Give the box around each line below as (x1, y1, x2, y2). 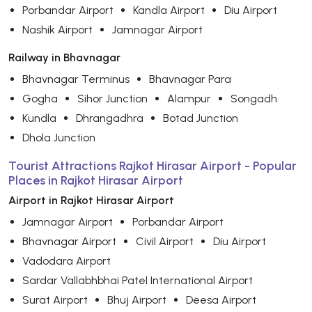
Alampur (167, 91, 211, 105)
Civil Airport (136, 234, 194, 248)
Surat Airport (22, 292, 88, 306)
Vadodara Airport (22, 253, 111, 267)
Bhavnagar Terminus (22, 72, 130, 86)
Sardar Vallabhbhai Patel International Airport (22, 273, 253, 287)
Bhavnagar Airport (22, 234, 116, 248)
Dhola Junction (22, 130, 95, 144)
